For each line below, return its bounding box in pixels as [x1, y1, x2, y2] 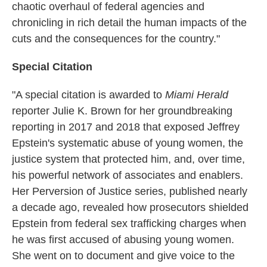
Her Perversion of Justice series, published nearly [12, 185, 247, 197]
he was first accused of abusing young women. [12, 233, 234, 246]
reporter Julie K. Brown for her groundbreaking [12, 104, 232, 117]
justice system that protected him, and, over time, [12, 153, 245, 165]
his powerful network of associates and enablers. [12, 169, 243, 181]
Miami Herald [165, 88, 228, 101]
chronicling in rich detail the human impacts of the [12, 16, 247, 29]
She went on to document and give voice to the [12, 249, 235, 262]
